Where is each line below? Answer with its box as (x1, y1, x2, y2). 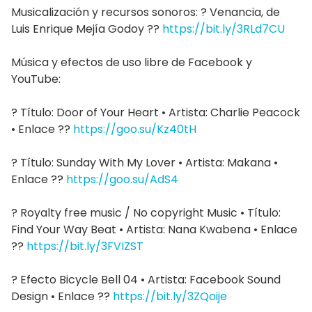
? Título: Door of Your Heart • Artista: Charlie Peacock (11, 104, 300, 121)
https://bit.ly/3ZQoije (113, 288, 227, 305)
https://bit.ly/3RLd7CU (162, 21, 285, 38)
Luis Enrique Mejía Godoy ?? (11, 21, 162, 38)
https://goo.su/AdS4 (66, 171, 178, 188)
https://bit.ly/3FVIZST (26, 238, 143, 255)
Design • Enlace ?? (11, 288, 113, 305)
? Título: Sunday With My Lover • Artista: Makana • (11, 155, 278, 171)
